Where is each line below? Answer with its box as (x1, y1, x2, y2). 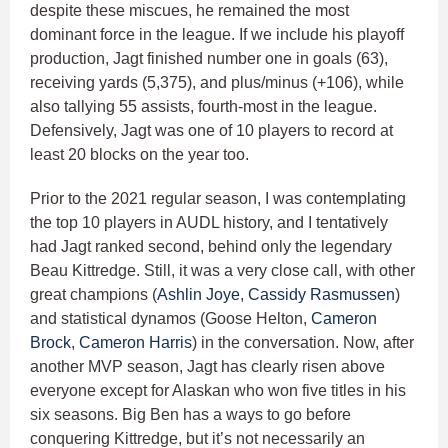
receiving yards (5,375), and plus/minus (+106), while (30, 74, 404, 92)
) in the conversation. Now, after (192, 334, 414, 352)
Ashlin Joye (157, 286, 240, 304)
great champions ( (30, 286, 157, 304)
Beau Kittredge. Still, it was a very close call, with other (30, 262, 415, 280)
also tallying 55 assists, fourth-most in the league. (30, 98, 377, 116)
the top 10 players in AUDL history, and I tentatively (30, 214, 388, 232)
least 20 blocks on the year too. (30, 146, 253, 164)
